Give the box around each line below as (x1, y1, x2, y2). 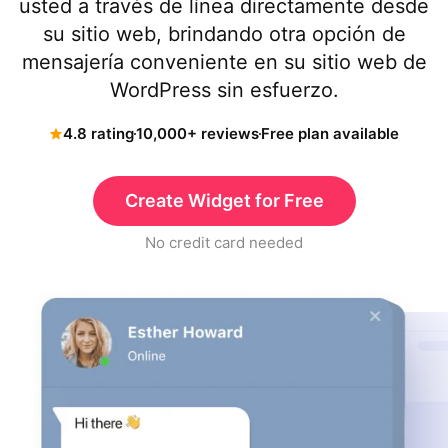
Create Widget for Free (124, 190, 324, 211)
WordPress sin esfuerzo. (109, 78, 339, 102)
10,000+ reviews (136, 124, 259, 143)
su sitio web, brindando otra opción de (42, 22, 406, 46)
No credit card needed (145, 233, 303, 252)
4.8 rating (63, 124, 134, 143)
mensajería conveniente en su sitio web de (21, 50, 427, 74)
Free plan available (261, 124, 399, 143)
